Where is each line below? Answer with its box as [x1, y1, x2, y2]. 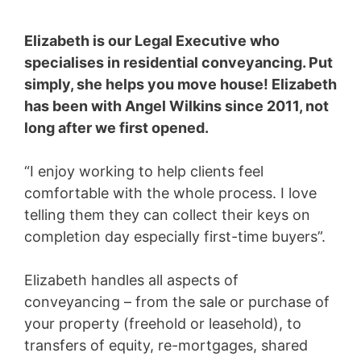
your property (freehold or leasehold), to [24, 314, 301, 332]
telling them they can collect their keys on [24, 205, 310, 223]
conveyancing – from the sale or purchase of [24, 293, 330, 310]
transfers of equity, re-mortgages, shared [24, 336, 308, 354]
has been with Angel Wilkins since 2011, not [24, 97, 329, 114]
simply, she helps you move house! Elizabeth [24, 75, 337, 93]
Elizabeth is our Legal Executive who [24, 31, 280, 49]
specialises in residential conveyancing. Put [24, 53, 333, 71]
